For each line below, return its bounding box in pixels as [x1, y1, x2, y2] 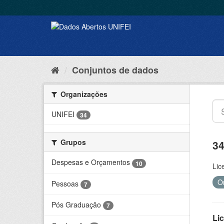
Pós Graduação [51, 199, 101, 209]
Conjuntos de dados [72, 63, 158, 76]
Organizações [58, 89, 107, 99]
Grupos [58, 137, 86, 147]
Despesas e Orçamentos [51, 157, 130, 167]
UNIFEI [51, 109, 74, 119]
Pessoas [51, 178, 78, 188]
